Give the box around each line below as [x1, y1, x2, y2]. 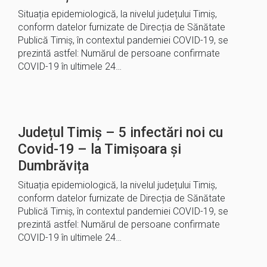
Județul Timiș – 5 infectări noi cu [18, 124, 223, 141]
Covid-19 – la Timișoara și [18, 141, 181, 157]
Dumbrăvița [18, 157, 89, 174]
